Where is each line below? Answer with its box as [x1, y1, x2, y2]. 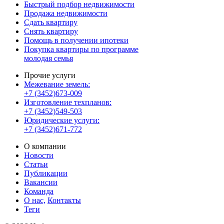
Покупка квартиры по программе [24, 45, 138, 54]
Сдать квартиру [24, 18, 77, 27]
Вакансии [24, 178, 57, 187]
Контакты [47, 196, 81, 205]
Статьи [24, 160, 48, 169]
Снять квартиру [24, 27, 78, 36]
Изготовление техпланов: [24, 98, 111, 107]
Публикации [24, 169, 67, 178]
